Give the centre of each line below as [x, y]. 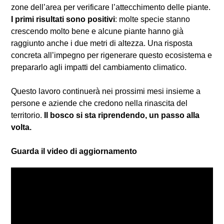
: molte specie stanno [152, 19]
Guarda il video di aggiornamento [74, 151]
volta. [21, 127]
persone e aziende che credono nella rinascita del [99, 103]
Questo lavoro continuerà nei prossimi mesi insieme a [106, 91]
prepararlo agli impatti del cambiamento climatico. [99, 67]
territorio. [27, 115]
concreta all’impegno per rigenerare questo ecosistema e [111, 55]
